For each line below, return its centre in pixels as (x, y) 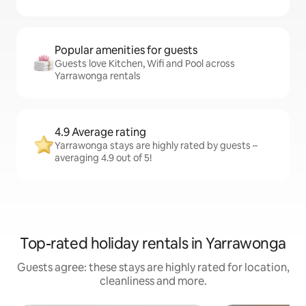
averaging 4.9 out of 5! (103, 158)
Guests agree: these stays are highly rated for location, (153, 267)
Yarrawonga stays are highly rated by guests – (156, 145)
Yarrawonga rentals (98, 76)
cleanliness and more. (153, 281)
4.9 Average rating (100, 132)
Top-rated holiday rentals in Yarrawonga (153, 244)
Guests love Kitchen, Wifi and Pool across (145, 64)
